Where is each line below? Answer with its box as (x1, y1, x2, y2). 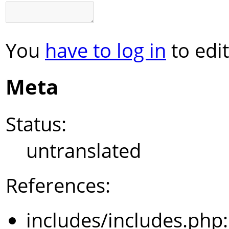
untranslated (26, 137, 141, 164)
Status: (6, 110, 66, 138)
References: (6, 172, 110, 199)
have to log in (45, 36, 166, 63)
